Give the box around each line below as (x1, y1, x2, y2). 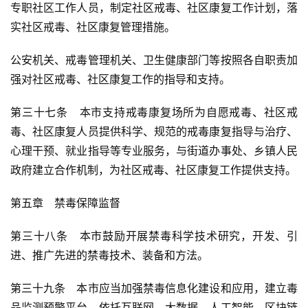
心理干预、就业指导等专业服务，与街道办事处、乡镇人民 (10, 144, 298, 158)
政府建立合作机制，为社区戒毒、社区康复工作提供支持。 (10, 163, 296, 177)
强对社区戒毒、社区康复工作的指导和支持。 (10, 72, 230, 87)
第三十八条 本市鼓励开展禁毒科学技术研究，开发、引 (10, 229, 298, 243)
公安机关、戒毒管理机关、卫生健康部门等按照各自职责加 (10, 53, 298, 67)
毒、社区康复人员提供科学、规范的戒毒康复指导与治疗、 (10, 124, 298, 139)
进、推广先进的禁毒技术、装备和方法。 (10, 248, 208, 263)
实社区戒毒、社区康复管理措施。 (10, 20, 175, 34)
